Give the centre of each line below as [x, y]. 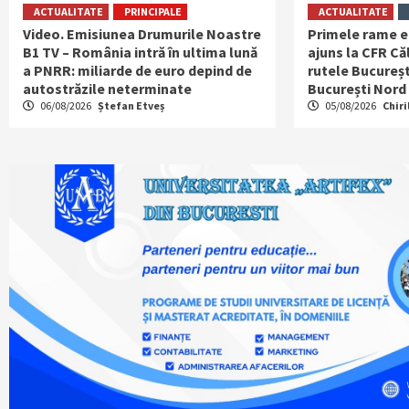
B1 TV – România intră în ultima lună [140, 52]
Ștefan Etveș [131, 106]
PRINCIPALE [153, 12]
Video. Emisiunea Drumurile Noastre [142, 34]
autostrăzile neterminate [107, 89]
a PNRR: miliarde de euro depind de [137, 71]
